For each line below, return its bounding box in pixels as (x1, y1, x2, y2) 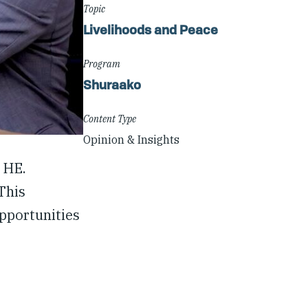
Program (83, 58, 121, 70)
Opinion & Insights (83, 133, 180, 146)
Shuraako (83, 76, 142, 93)
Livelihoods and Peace (83, 21, 219, 38)
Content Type (83, 113, 137, 125)
